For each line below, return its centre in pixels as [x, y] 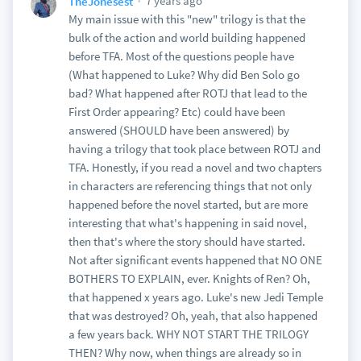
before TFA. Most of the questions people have [181, 56]
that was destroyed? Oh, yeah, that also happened [193, 315]
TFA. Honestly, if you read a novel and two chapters [195, 167]
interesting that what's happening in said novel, [187, 223]
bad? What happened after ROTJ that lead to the [187, 93]
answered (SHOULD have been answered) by [178, 130]
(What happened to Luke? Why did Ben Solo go [184, 75]
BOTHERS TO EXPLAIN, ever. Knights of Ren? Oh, [189, 278]
